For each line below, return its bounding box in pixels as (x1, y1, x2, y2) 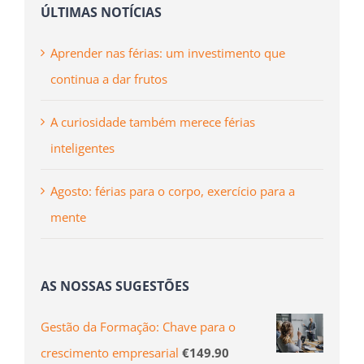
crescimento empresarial (41, 344, 179, 362)
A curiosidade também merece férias (50, 114, 255, 131)
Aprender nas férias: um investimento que (50, 45, 285, 62)
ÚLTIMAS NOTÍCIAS (41, 2, 162, 21)
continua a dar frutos (50, 71, 167, 88)
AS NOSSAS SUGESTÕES (41, 277, 189, 296)
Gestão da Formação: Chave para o (41, 318, 236, 336)
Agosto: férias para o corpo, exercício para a (50, 183, 295, 200)
